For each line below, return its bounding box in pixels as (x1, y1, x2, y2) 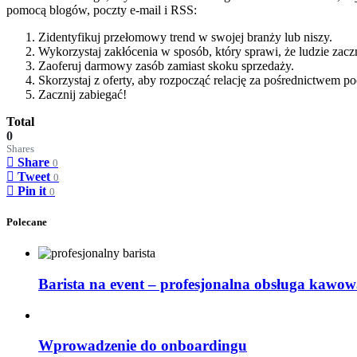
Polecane (6, 216, 47, 229)
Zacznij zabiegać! (38, 87, 127, 101)
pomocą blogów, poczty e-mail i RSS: (6, 2, 197, 17)
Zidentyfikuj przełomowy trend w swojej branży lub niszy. (38, 29, 332, 44)
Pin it (18, 183, 46, 198)
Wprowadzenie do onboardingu (38, 337, 247, 355)
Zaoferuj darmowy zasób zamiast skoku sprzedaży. (38, 58, 294, 73)
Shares (6, 143, 34, 155)
